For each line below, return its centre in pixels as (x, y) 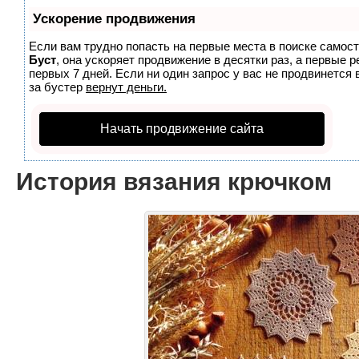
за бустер (57, 87)
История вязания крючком (174, 182)
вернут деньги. (126, 87)
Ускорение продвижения (114, 19)
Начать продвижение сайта (182, 129)
